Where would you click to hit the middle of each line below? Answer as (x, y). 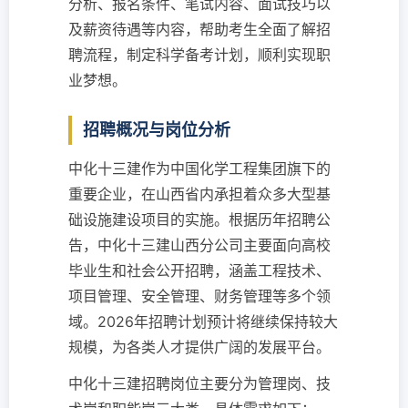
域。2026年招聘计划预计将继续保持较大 (203, 321)
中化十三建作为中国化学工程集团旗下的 (199, 168)
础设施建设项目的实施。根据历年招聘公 (199, 219)
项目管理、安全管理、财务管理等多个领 (199, 296)
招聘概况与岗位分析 (157, 130)
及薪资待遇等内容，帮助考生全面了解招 (199, 29)
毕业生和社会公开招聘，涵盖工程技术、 (199, 270)
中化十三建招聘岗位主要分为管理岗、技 (199, 383)
